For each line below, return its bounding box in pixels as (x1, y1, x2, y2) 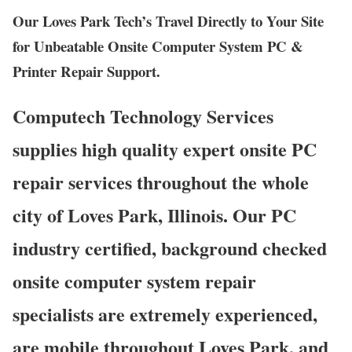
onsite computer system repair (13, 266, 256, 295)
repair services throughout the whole (13, 167, 309, 196)
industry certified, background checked (13, 233, 327, 262)
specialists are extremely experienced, (13, 299, 317, 328)
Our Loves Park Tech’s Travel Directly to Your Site (13, 9, 324, 31)
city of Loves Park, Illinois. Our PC (13, 200, 296, 229)
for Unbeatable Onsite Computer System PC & (13, 35, 303, 57)
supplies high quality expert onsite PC (13, 134, 317, 163)
